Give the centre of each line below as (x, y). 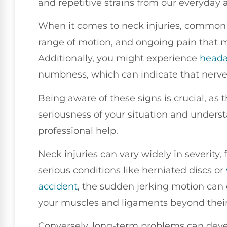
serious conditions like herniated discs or (132, 170)
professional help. (78, 130)
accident (58, 186)
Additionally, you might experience (119, 59)
